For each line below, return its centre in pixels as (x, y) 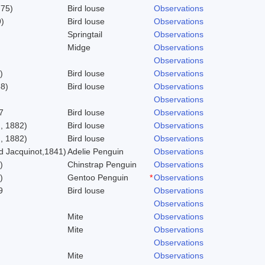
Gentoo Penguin (98, 177)
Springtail (85, 34)
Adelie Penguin (96, 151)
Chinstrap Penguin (102, 164)
